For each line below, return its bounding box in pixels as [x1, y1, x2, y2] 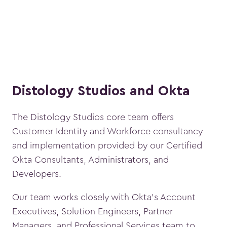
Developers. [12, 169, 61, 179]
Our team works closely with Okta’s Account [12, 193, 196, 202]
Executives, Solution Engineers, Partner [12, 207, 173, 216]
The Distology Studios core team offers [12, 112, 174, 122]
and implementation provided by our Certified [12, 141, 202, 150]
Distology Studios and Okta [12, 84, 190, 99]
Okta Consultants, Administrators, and [12, 155, 169, 165]
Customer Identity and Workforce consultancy [12, 127, 203, 136]
